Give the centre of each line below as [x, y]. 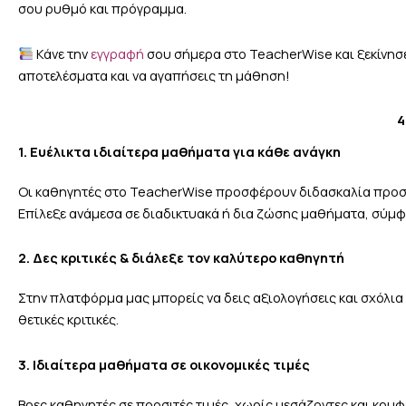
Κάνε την [62, 53]
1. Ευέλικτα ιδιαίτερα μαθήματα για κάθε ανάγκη [179, 151]
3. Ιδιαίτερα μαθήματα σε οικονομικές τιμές [164, 364]
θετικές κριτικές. [68, 319]
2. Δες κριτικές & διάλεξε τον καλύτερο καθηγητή [181, 258]
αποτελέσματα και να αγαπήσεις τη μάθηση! [154, 75]
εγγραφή [117, 53]
